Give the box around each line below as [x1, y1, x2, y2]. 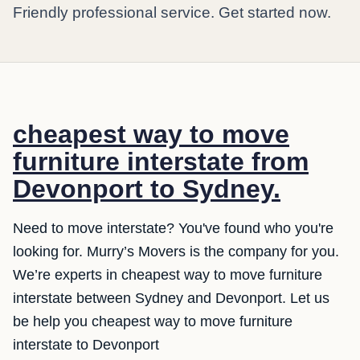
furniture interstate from [13, 147, 309, 176]
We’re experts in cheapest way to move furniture [13, 267, 322, 283]
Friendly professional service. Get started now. [13, 4, 331, 21]
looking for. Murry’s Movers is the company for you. [13, 243, 339, 260]
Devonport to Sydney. [13, 174, 280, 203]
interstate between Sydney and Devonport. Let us [13, 290, 329, 306]
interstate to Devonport [13, 337, 159, 353]
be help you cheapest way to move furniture [13, 313, 292, 329]
